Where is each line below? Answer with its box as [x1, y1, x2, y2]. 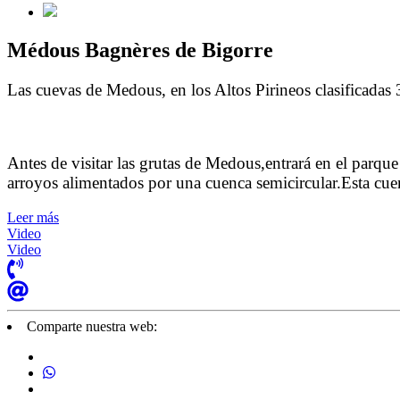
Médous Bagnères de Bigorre [7, 37, 273, 62]
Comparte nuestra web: [27, 319, 157, 335]
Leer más [7, 210, 59, 226]
